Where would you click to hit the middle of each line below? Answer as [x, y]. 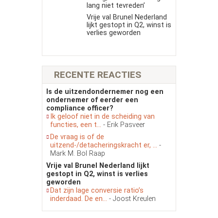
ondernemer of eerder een [92, 100]
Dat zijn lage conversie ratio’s [97, 191]
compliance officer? [80, 109]
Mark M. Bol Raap [78, 154]
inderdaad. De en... [80, 199]
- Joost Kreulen [132, 199]
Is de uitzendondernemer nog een [105, 92]
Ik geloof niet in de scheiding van [102, 117]
